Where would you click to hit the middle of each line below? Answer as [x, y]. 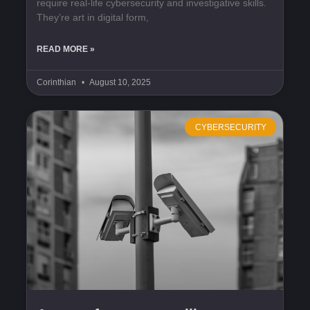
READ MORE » [66, 49]
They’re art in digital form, [93, 18]
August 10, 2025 [119, 83]
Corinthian [57, 83]
